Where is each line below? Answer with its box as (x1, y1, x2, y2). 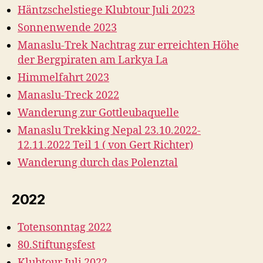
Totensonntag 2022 (18, 221, 112, 234)
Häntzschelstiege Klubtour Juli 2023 (18, 4, 195, 17)
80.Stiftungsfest (18, 238, 95, 252)
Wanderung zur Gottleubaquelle (18, 106, 179, 120)
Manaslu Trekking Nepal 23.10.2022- (18, 124, 201, 137)
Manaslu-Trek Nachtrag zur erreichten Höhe (18, 39, 239, 52)
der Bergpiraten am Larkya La (18, 53, 168, 67)
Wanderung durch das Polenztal (18, 156, 178, 170)
